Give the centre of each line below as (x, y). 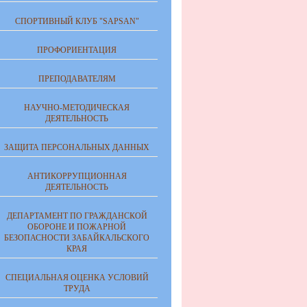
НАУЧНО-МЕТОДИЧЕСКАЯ (77, 108)
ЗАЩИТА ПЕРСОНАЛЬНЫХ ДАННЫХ (77, 147)
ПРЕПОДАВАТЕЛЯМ (77, 79)
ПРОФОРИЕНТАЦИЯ (77, 50)
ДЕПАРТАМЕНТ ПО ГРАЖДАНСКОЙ (77, 216)
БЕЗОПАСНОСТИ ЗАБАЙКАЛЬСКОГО (77, 238)
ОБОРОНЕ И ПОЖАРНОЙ (77, 227)
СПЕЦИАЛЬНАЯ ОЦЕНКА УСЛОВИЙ (77, 278)
